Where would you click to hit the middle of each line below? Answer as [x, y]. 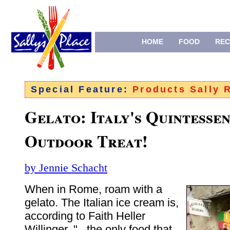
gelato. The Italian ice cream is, [102, 203]
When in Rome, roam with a [93, 189]
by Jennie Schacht [66, 168]
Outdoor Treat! [86, 141]
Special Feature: [82, 90]
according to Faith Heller [85, 216]
